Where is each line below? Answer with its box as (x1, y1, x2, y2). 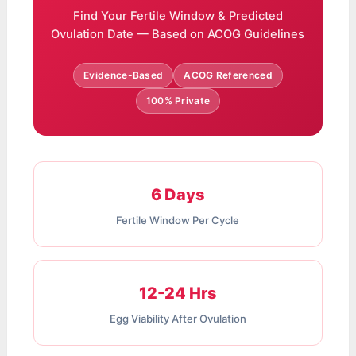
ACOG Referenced (184, 69, 273, 82)
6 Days (150, 185, 205, 205)
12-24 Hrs (138, 284, 217, 304)
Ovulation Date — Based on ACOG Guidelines (51, 27, 305, 42)
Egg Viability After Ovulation (109, 312, 246, 326)
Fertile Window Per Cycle (116, 214, 240, 227)
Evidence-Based (83, 69, 164, 82)
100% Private (145, 95, 211, 107)
